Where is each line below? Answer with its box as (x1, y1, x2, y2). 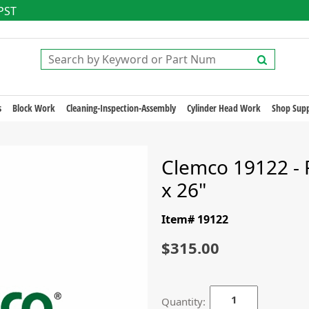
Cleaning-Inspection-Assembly (66, 101, 176, 114)
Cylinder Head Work (186, 101, 261, 114)
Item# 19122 (161, 212, 228, 227)
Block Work (12, 101, 55, 114)
